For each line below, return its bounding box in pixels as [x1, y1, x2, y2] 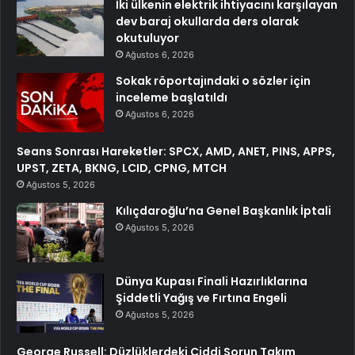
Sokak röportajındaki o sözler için [116, 72, 311, 89]
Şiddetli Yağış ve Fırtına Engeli [116, 289, 287, 306]
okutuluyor [116, 29, 179, 46]
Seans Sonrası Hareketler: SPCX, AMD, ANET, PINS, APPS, [17, 143, 335, 159]
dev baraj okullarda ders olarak [116, 13, 299, 29]
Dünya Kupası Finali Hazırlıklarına [116, 273, 307, 289]
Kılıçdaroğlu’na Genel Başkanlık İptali [116, 202, 331, 219]
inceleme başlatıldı [116, 89, 227, 105]
